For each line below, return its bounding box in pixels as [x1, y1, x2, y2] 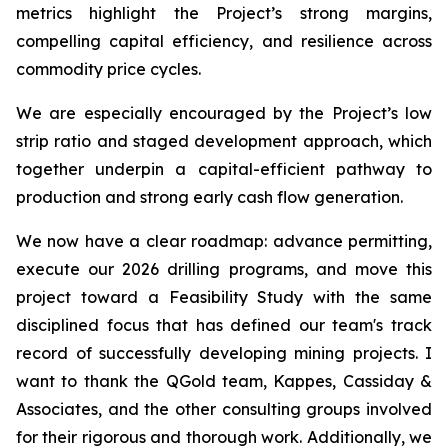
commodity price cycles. [16, 59, 201, 79]
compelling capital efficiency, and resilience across [16, 31, 432, 51]
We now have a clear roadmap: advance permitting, [16, 231, 432, 251]
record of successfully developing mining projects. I [16, 343, 432, 363]
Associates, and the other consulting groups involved [16, 399, 432, 419]
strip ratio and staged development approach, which [16, 131, 432, 151]
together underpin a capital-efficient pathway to [16, 159, 432, 179]
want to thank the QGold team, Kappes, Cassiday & [16, 371, 432, 391]
